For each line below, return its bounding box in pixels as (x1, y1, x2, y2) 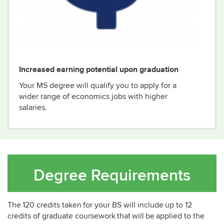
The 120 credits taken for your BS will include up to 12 (7, 200, 192, 210)
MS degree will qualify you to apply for (34, 80, 172, 90)
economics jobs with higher (71, 91, 167, 101)
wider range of (19, 91, 71, 101)
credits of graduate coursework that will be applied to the (7, 211, 204, 221)
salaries (19, 102, 45, 112)
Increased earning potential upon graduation (19, 63, 178, 75)
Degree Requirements (33, 166, 190, 185)
